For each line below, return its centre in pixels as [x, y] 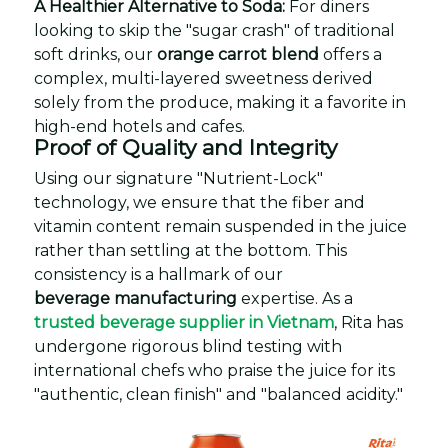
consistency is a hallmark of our [158, 274]
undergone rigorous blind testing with [188, 346]
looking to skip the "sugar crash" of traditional [214, 30]
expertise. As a [295, 298]
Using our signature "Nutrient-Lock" [178, 178]
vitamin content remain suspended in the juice [220, 226]
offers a [350, 54]
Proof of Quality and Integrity [185, 147]
